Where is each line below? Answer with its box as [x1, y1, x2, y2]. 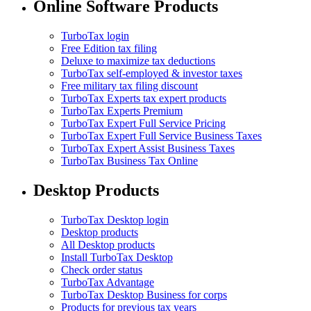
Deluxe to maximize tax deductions [61, 55, 215, 67]
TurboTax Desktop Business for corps [61, 289, 227, 301]
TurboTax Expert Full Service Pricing [61, 117, 226, 130]
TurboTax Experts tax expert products [61, 92, 226, 105]
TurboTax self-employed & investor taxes [61, 67, 242, 80]
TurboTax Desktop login [61, 214, 169, 226]
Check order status [61, 264, 142, 276]
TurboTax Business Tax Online [61, 155, 198, 167]
